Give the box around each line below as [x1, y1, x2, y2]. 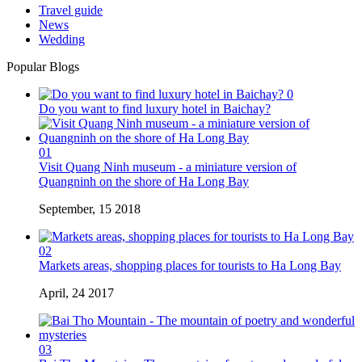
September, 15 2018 [39, 201, 141, 216]
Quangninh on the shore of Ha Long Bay [39, 174, 249, 188]
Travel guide [39, 2, 103, 17]
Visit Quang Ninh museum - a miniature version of [39, 159, 297, 174]
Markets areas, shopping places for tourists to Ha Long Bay [39, 258, 341, 272]
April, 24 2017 [39, 285, 114, 300]
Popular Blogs [6, 59, 79, 74]
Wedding [39, 32, 85, 46]
